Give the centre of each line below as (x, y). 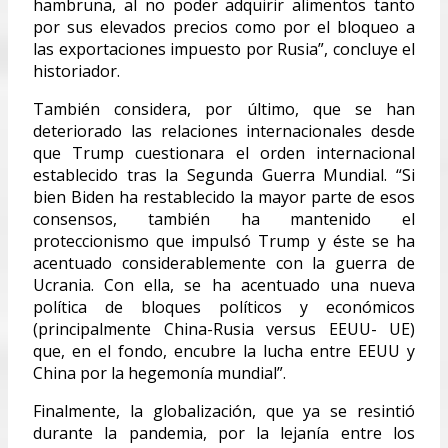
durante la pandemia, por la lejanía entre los (224, 432)
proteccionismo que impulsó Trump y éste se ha (224, 240)
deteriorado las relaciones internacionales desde (224, 130)
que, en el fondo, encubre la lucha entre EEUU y (224, 350)
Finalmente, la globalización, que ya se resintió (224, 410)
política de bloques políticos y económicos (224, 306)
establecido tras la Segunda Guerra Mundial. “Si (224, 174)
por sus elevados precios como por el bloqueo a (224, 26)
